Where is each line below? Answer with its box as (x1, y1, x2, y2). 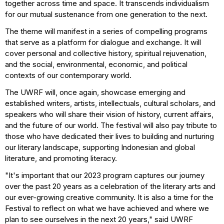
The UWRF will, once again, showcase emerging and (5, 87, 185, 97)
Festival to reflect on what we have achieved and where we (5, 203, 209, 213)
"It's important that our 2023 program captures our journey (5, 170, 204, 180)
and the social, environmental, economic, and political (5, 59, 187, 69)
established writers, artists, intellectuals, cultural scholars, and (5, 98, 215, 108)
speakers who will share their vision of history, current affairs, (5, 109, 213, 119)
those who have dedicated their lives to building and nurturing (5, 131, 214, 141)
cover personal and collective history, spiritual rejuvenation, (5, 48, 206, 58)
